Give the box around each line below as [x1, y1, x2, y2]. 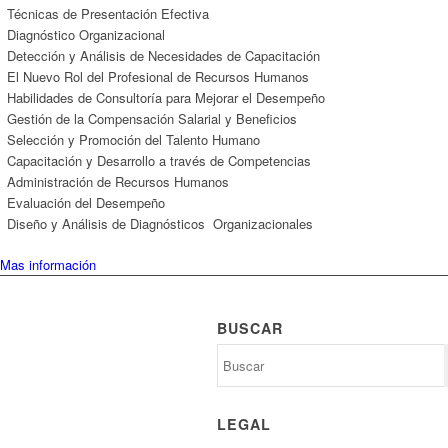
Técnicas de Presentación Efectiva [7, 3, 209, 23]
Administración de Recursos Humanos [7, 171, 229, 191]
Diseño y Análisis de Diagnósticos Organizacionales [7, 213, 313, 233]
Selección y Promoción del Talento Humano [7, 129, 260, 149]
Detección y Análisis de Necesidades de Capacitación [7, 45, 320, 65]
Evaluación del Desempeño [7, 192, 165, 212]
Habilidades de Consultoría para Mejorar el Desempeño [7, 87, 325, 107]
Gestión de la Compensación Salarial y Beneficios [7, 108, 297, 128]
